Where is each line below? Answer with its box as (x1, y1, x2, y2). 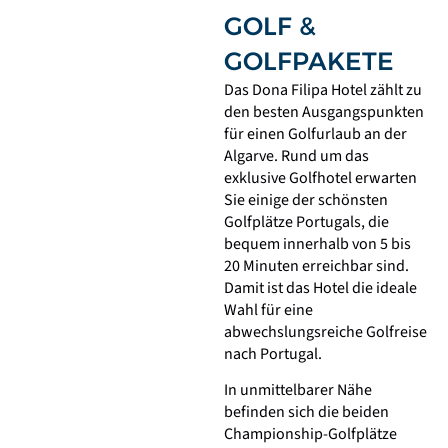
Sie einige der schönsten (224, 188, 388, 211)
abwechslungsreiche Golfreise (224, 320, 427, 343)
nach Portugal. (224, 342, 322, 365)
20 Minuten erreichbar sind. (224, 254, 409, 277)
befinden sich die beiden (224, 401, 389, 424)
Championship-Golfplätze (224, 423, 397, 446)
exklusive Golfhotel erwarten (224, 166, 417, 189)
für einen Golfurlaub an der (224, 122, 407, 145)
